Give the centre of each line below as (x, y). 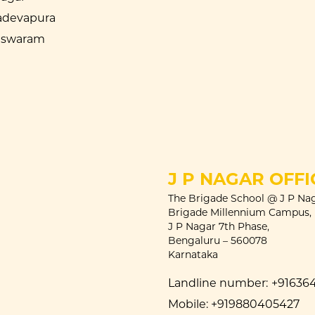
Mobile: (188, 304)
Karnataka (193, 255)
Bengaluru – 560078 (218, 241)
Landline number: (218, 283)
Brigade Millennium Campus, (240, 213)
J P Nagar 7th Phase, (219, 227)
